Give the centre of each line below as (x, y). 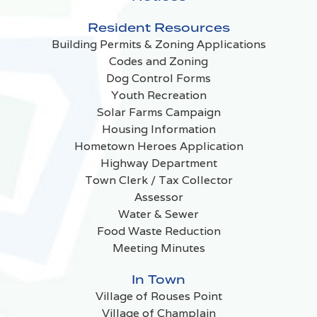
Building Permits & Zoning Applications (158, 44)
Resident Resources (158, 27)
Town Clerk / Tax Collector (158, 180)
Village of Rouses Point (158, 296)
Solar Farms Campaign (158, 112)
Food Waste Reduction (158, 231)
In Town (158, 279)
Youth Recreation (158, 95)
